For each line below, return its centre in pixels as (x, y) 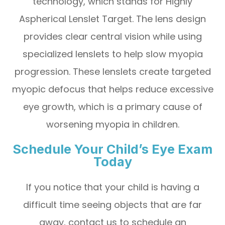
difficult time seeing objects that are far (113, 204)
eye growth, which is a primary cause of (113, 106)
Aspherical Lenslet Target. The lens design (113, 19)
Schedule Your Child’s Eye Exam (113, 149)
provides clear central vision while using (113, 36)
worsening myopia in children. (113, 124)
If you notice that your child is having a (113, 187)
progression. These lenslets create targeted (113, 71)
